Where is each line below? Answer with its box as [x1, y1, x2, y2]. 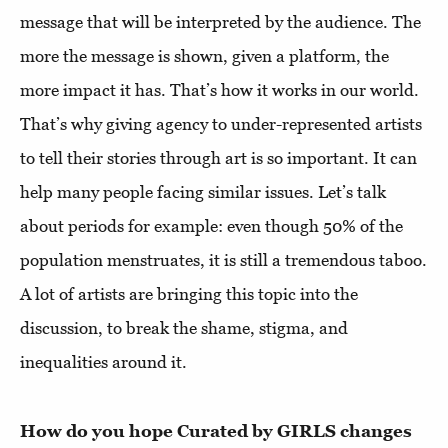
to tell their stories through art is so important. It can [20, 148, 417, 168]
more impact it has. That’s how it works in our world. [20, 80, 419, 100]
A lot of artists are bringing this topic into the [20, 284, 358, 304]
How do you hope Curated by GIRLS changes [20, 421, 412, 441]
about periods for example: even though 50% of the [20, 216, 403, 236]
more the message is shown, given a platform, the [20, 46, 389, 66]
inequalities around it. [20, 352, 187, 372]
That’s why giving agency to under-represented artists [20, 114, 422, 134]
